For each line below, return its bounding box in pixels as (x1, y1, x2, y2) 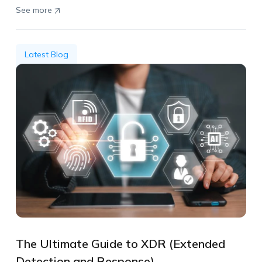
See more (15, 5, 52, 16)
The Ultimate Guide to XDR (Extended (15, 236, 225, 251)
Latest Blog (24, 49, 68, 60)
